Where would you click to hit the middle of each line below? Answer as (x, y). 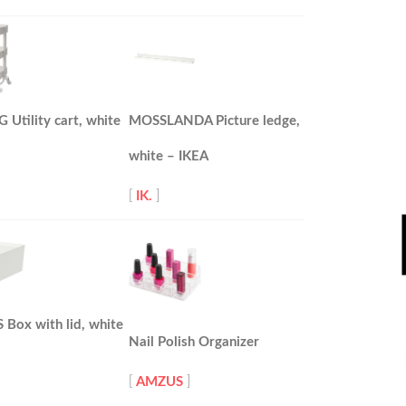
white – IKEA (169, 156)
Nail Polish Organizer (194, 342)
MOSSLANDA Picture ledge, (214, 121)
